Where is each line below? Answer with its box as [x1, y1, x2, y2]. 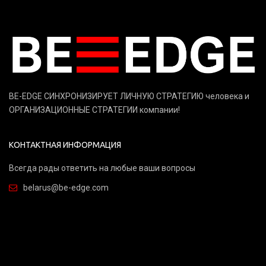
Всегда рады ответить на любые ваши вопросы [9, 163, 195, 173]
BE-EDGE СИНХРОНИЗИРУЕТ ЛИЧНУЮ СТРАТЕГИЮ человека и [9, 91, 249, 101]
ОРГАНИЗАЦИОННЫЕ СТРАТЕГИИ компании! [9, 104, 180, 115]
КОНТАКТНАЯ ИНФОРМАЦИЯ [9, 140, 121, 150]
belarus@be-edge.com [23, 182, 109, 192]
